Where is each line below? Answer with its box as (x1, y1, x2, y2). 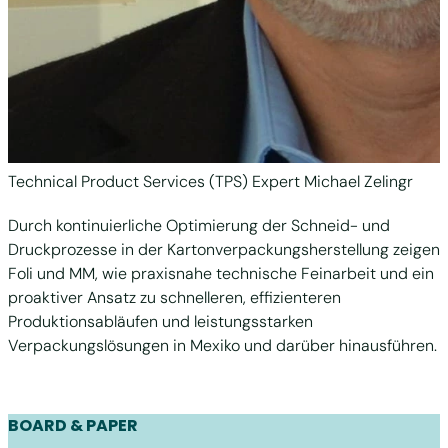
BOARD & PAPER (8, 414, 138, 438)
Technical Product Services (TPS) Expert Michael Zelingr (8, 171, 413, 193)
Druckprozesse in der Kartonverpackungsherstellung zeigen (8, 239, 440, 261)
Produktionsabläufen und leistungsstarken (8, 311, 313, 333)
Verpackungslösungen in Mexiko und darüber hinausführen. (8, 335, 437, 357)
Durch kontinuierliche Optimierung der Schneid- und (8, 215, 390, 237)
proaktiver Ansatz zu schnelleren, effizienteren (8, 287, 341, 309)
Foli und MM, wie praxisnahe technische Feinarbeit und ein (8, 263, 434, 285)
